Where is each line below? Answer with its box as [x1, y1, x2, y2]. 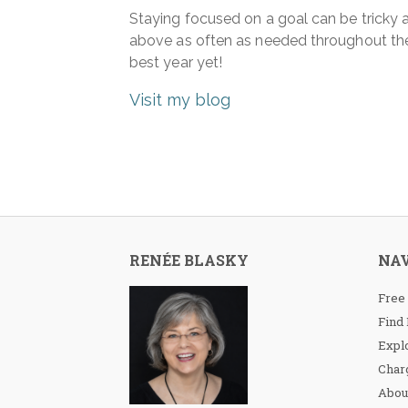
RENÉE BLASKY [129, 250, 249, 270]
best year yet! [129, 54, 223, 71]
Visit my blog [129, 90, 230, 109]
